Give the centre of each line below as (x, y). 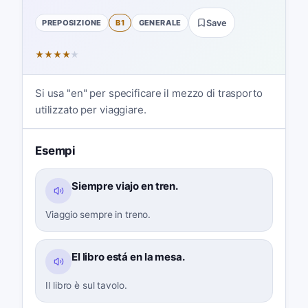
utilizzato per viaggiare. (90, 109)
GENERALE (160, 22)
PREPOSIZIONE (72, 22)
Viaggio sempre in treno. (98, 214)
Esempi (55, 150)
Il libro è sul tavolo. (86, 285)
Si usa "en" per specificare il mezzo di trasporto (148, 93)
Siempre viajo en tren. (125, 186)
